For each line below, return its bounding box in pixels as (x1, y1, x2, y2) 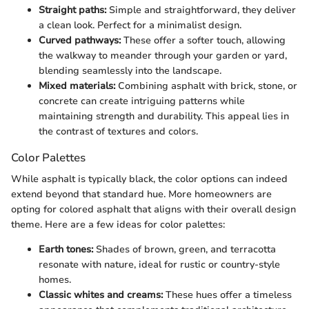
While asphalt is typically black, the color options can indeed (11, 172, 288, 186)
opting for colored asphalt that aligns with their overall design (11, 203, 296, 217)
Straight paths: (39, 3, 106, 17)
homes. (39, 273, 71, 287)
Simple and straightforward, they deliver (106, 3, 296, 17)
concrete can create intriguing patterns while (39, 94, 245, 108)
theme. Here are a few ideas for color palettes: (11, 218, 225, 232)
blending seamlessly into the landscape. (39, 64, 221, 78)
